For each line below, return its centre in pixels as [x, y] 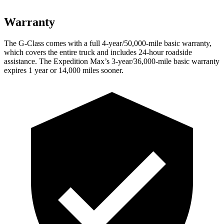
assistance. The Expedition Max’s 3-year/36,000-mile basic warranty [112, 61]
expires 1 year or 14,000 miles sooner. [64, 70]
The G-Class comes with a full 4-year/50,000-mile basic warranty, [108, 43]
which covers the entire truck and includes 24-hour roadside [98, 52]
